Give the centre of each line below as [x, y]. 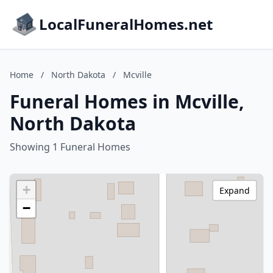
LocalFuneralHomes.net [126, 24]
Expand [235, 190]
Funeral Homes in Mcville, [127, 101]
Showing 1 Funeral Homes [70, 147]
